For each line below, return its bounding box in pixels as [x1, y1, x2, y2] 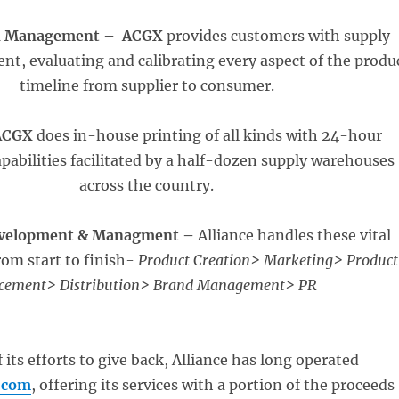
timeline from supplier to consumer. [19, 77, 274, 94]
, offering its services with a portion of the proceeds [31, 376, 395, 394]
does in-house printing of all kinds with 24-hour [33, 126, 383, 144]
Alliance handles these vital [193, 226, 391, 244]
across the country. [79, 176, 215, 194]
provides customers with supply [163, 27, 391, 45]
